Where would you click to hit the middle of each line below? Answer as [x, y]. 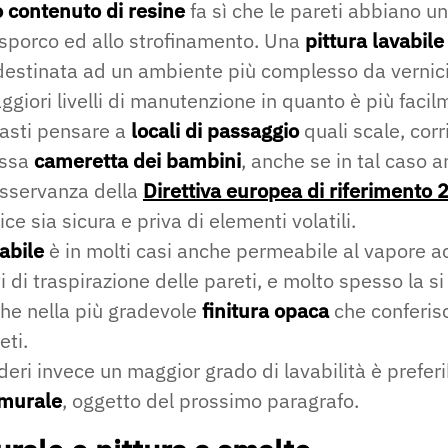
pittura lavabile [374, 40]
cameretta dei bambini [137, 160]
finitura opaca [265, 310]
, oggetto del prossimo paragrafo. [210, 400]
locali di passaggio [215, 130]
